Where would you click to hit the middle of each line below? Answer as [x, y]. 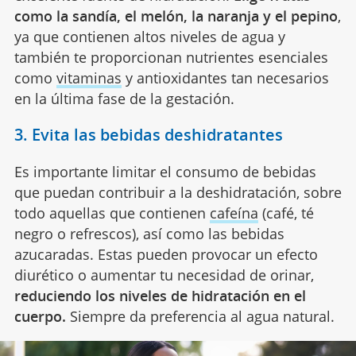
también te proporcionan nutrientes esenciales [171, 57]
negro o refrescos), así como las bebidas [149, 233]
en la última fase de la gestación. [124, 98]
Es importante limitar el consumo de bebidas [165, 171]
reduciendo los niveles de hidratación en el [160, 295]
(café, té [286, 213]
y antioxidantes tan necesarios [225, 77]
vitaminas [89, 77]
